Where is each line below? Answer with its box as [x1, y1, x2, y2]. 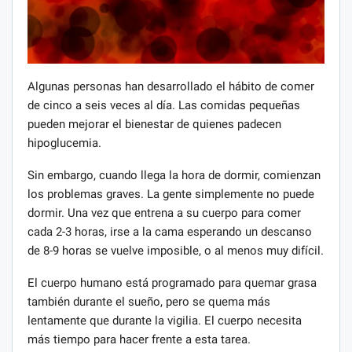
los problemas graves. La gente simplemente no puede [27, 186, 314, 201]
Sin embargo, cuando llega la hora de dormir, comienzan [27, 167, 321, 182]
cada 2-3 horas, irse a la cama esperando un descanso [27, 224, 312, 239]
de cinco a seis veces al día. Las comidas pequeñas [27, 97, 300, 112]
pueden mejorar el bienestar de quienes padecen [27, 116, 281, 131]
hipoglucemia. [27, 135, 101, 150]
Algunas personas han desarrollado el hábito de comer [27, 79, 314, 93]
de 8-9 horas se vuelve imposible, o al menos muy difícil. [27, 243, 324, 258]
